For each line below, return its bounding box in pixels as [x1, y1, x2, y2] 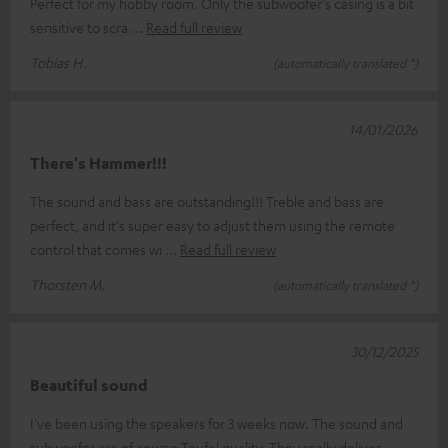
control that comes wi [30, 240, 165, 259]
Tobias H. [30, 53, 87, 72]
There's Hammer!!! [30, 153, 167, 174]
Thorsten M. [30, 275, 105, 294]
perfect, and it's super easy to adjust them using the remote [30, 216, 395, 235]
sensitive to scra [30, 18, 131, 37]
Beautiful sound [30, 375, 148, 396]
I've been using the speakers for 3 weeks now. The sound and [30, 414, 403, 433]
